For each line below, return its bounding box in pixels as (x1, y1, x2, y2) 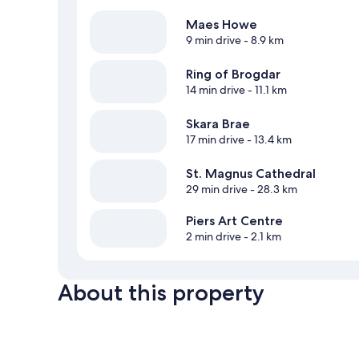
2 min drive (186, 228, 241, 244)
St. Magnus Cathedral (186, 165, 316, 181)
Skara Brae (186, 115, 250, 131)
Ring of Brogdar (186, 66, 280, 82)
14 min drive (186, 82, 245, 97)
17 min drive (186, 131, 244, 147)
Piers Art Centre (186, 212, 283, 228)
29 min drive (186, 181, 248, 196)
